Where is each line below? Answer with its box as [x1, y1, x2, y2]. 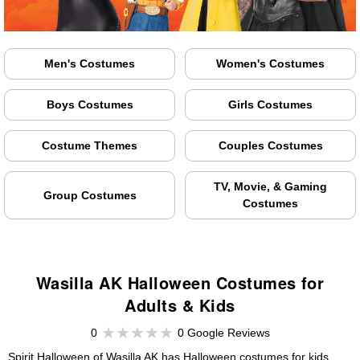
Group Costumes [43, 188, 137, 202]
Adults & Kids [125, 293, 235, 317]
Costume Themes [42, 139, 137, 153]
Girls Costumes [228, 98, 313, 112]
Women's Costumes [216, 57, 325, 71]
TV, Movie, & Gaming [214, 180, 327, 194]
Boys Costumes [46, 98, 133, 112]
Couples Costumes [218, 139, 323, 153]
